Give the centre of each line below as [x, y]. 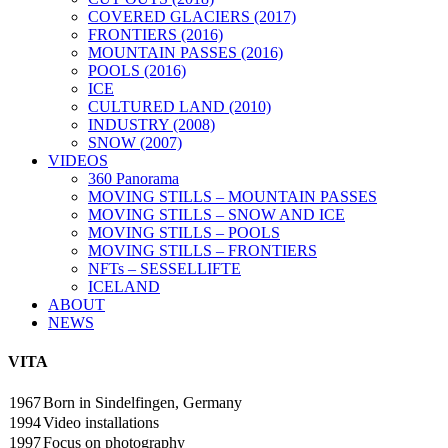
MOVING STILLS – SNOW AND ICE [216, 214]
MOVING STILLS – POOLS [184, 232]
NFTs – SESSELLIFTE [164, 268]
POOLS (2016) [137, 70]
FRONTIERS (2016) [155, 34]
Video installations [101, 422]
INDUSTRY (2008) [151, 124]
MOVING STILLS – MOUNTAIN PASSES [232, 196]
